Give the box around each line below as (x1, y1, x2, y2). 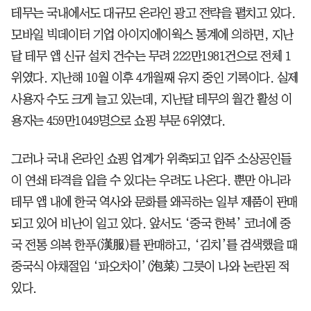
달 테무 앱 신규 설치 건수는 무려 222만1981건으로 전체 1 (11, 49, 291, 62)
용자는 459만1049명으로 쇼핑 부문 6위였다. (11, 114, 226, 127)
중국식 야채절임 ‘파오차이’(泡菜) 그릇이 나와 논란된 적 (11, 260, 289, 273)
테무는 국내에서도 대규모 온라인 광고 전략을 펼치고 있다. (11, 6, 295, 19)
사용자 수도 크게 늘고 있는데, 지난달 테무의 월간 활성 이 (11, 92, 292, 106)
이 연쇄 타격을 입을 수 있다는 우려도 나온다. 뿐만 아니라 (11, 174, 291, 187)
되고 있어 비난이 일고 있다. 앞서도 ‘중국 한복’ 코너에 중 (11, 217, 290, 230)
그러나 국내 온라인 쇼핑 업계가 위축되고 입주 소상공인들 (11, 152, 292, 165)
